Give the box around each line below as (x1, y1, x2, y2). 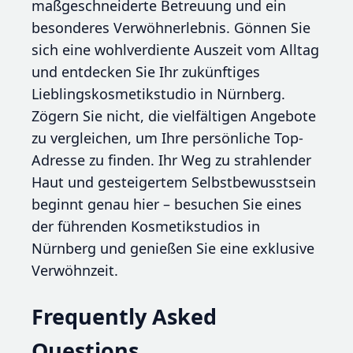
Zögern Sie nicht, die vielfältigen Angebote (32, 106, 316, 126)
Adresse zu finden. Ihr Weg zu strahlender (32, 150, 311, 170)
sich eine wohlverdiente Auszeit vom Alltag (32, 40, 319, 60)
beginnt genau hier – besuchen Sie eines (32, 195, 302, 214)
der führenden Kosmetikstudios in (32, 217, 260, 236)
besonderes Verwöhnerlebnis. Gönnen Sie (32, 18, 310, 38)
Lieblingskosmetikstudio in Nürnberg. (32, 84, 285, 104)
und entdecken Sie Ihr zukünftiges (32, 62, 260, 82)
